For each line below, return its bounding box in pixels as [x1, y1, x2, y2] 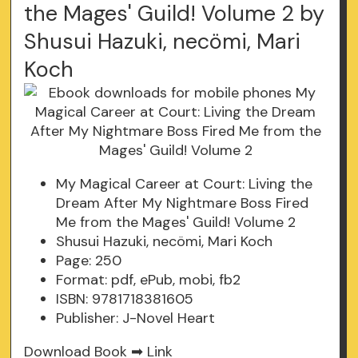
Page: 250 [56, 251, 122, 271]
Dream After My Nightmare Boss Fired [56, 193, 309, 213]
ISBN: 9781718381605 [56, 289, 194, 309]
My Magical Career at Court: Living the [56, 174, 313, 194]
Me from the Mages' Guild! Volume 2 [56, 213, 296, 233]
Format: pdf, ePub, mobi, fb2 [56, 270, 241, 290]
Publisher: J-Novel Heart [56, 308, 216, 328]
